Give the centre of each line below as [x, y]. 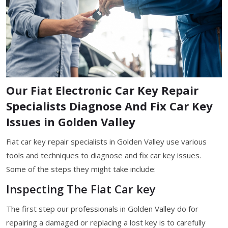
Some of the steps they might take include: [81, 169]
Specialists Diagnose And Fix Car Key [109, 106]
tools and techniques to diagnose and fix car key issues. [104, 155]
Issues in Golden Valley [71, 121]
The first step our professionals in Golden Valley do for [102, 208]
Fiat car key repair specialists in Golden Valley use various [106, 141]
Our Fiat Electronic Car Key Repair [102, 90]
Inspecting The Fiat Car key [81, 189]
